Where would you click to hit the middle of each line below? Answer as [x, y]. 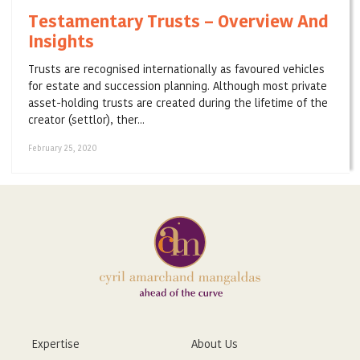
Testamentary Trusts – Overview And [178, 21]
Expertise [56, 344]
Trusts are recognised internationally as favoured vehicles [176, 69]
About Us [215, 344]
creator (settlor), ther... [86, 120]
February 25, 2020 [63, 148]
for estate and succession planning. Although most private [178, 86]
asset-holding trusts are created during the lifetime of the [178, 103]
